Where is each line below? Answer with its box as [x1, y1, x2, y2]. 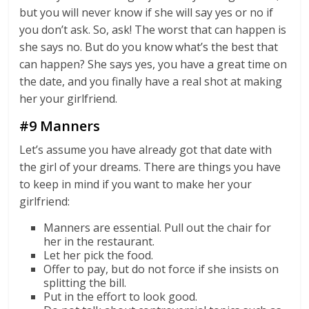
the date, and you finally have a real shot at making [19, 74, 283, 89]
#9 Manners [19, 117, 108, 135]
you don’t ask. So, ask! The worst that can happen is [19, 22, 287, 37]
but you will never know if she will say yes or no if [19, 5, 274, 20]
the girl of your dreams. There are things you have [19, 159, 281, 175]
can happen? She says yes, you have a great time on [19, 57, 288, 72]
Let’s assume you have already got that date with [19, 142, 272, 157]
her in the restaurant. [43, 234, 155, 249]
